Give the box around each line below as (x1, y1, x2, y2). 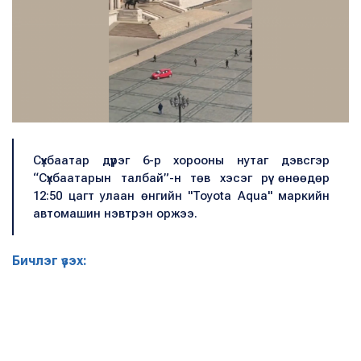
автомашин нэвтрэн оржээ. (33, 205, 197, 221)
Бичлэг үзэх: (12, 252, 87, 268)
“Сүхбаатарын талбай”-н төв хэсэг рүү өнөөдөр (33, 170, 330, 185)
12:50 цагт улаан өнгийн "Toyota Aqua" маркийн (33, 188, 330, 203)
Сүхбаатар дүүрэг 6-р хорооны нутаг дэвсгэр (33, 152, 330, 168)
